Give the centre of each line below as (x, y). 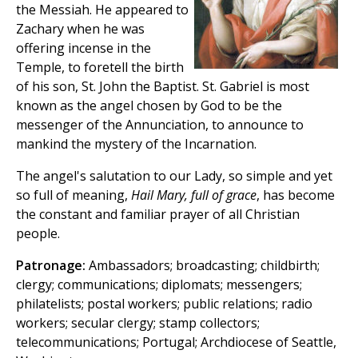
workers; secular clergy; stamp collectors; (138, 323)
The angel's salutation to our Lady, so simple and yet (174, 176)
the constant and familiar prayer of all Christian (158, 215)
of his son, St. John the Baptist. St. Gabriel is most (163, 87)
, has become (296, 195)
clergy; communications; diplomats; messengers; (159, 285)
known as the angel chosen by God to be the (149, 106)
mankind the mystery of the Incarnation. (136, 144)
